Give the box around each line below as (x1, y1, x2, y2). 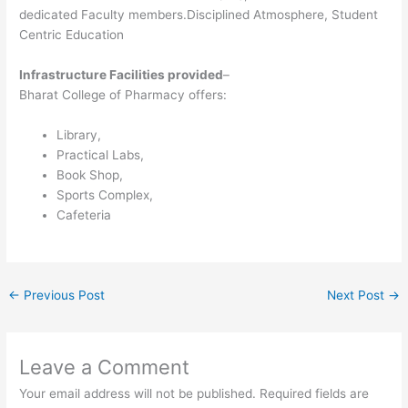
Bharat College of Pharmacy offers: (19, 87, 228, 102)
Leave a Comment (19, 355, 190, 380)
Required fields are (260, 386, 370, 402)
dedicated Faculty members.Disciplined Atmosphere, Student (19, 6, 379, 22)
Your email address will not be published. (19, 386, 257, 402)
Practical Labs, (56, 147, 145, 162)
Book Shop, (56, 167, 124, 182)
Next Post (326, 288, 388, 303)
